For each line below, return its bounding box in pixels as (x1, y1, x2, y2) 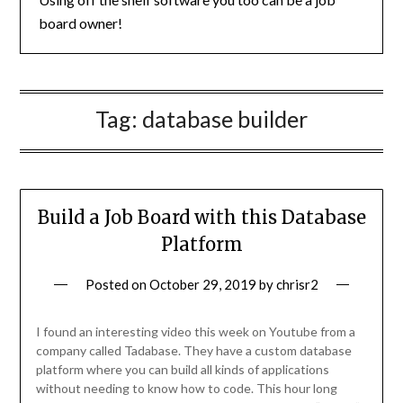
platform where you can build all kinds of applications (35, 362, 329, 378)
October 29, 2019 (148, 276, 256, 293)
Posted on (85, 276, 149, 293)
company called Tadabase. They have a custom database (35, 343, 352, 359)
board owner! (39, 14, 123, 31)
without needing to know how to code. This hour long (35, 381, 337, 397)
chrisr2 (275, 276, 318, 293)
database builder (142, 105, 308, 132)
